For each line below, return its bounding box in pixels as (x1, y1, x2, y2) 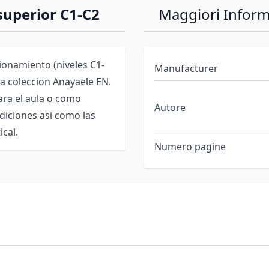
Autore (154, 101, 186, 114)
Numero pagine (154, 140, 226, 153)
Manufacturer (154, 62, 218, 75)
